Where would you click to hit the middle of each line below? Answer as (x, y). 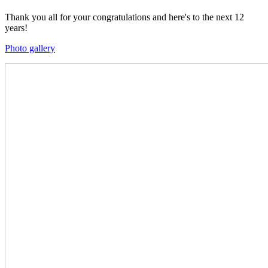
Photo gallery (30, 48)
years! (16, 28)
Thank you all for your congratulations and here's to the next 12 (124, 17)
